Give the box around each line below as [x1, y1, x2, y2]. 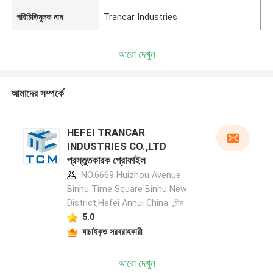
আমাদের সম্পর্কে [10, 87, 64, 100]
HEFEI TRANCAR [66, 126, 145, 139]
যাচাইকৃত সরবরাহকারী [82, 226, 143, 236]
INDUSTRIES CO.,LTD [66, 140, 166, 153]
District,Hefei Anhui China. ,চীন [66, 198, 183, 208]
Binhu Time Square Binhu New [66, 184, 187, 194]
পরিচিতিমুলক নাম [16, 12, 63, 22]
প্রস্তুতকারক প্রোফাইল [66, 154, 146, 167]
